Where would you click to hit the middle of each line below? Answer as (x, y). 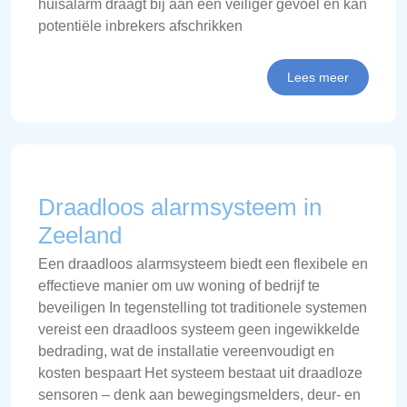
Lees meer (318, 77)
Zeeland (80, 235)
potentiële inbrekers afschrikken (140, 25)
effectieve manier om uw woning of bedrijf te (179, 285)
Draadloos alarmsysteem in (180, 207)
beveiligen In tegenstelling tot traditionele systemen (203, 307)
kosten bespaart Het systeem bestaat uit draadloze (200, 372)
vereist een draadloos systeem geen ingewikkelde (199, 329)
